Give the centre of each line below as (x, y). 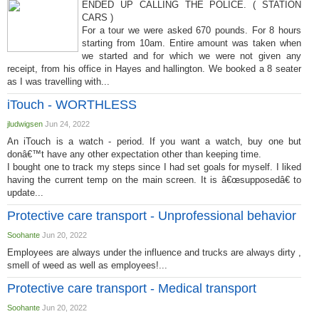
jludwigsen (25, 124)
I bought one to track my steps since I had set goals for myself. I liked (154, 167)
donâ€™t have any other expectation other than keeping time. (134, 154)
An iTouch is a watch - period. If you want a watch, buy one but (154, 141)
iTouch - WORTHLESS (72, 105)
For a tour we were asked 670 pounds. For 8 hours (192, 30)
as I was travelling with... (58, 82)
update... (25, 193)
